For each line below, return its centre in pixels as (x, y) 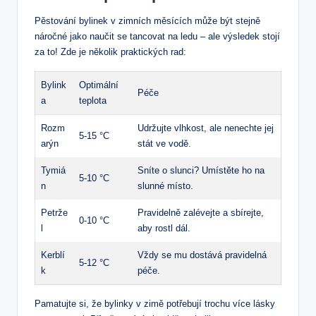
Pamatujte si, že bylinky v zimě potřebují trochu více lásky (155, 303)
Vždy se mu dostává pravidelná (202, 255)
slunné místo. (165, 186)
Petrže (54, 212)
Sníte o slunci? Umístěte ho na (201, 170)
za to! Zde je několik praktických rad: (110, 51)
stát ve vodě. (164, 143)
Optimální (99, 85)
